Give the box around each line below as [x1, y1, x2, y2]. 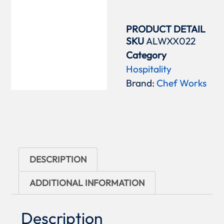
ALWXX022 [146, 34, 196, 47]
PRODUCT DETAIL [126, 22, 206, 35]
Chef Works [156, 76, 207, 89]
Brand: [126, 76, 157, 89]
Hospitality [126, 62, 172, 75]
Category [126, 48, 167, 61]
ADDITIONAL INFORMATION [29, 177, 144, 189]
